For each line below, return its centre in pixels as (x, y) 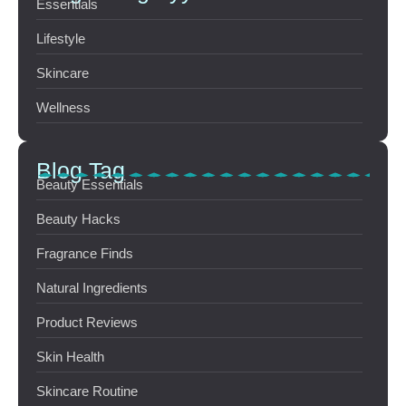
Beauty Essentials (90, 184)
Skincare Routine (87, 391)
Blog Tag (81, 171)
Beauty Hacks (78, 218)
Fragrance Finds (85, 253)
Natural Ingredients (92, 287)
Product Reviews (87, 322)
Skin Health (70, 356)
